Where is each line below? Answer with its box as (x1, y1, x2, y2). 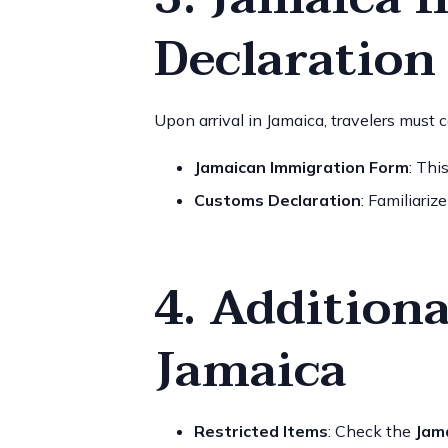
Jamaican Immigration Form (193, 156, 409, 177)
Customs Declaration (193, 189, 361, 210)
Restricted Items (193, 420, 328, 441)
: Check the (327, 420, 415, 441)
